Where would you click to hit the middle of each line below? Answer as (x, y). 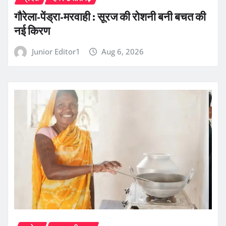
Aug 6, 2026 (123, 51)
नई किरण (32, 31)
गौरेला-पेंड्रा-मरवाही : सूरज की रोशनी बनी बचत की (110, 16)
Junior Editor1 (56, 51)
